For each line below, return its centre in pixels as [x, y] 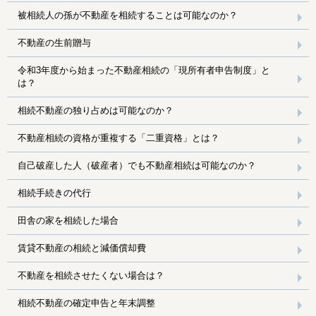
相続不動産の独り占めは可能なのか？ [96, 110]
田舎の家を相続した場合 [68, 220]
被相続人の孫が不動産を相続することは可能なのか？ [128, 15]
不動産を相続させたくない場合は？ [91, 275]
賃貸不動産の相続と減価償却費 [82, 248]
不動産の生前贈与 [54, 42]
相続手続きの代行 [54, 193]
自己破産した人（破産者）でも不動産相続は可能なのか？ [137, 165]
